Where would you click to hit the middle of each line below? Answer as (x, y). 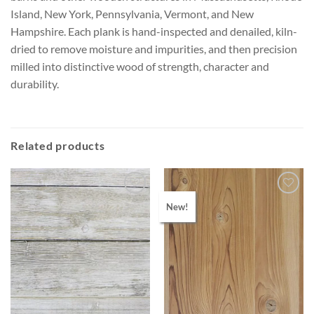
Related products (58, 146)
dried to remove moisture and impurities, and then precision (154, 48)
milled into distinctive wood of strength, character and (140, 66)
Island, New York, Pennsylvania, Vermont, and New (132, 13)
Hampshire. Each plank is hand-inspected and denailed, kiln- (154, 31)
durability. (35, 83)
